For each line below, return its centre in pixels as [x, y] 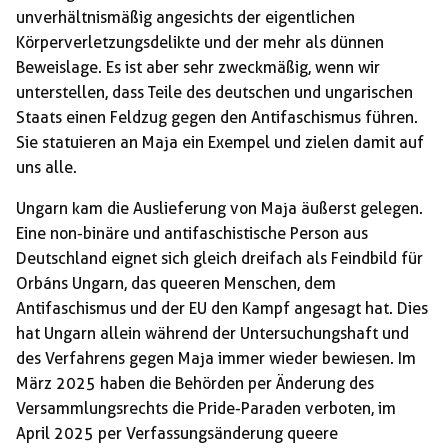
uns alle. [46, 168]
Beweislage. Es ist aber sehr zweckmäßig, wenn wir [198, 68]
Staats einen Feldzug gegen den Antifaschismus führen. [217, 118]
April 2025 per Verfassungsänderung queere [177, 434]
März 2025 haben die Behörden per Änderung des [195, 384]
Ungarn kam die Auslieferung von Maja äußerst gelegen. [219, 209]
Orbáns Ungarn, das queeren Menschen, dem [176, 284]
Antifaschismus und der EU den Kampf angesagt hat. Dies [222, 309]
